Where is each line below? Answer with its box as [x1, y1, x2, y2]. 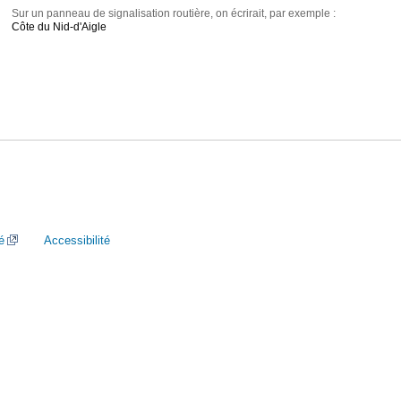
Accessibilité [44, 234, 110, 247]
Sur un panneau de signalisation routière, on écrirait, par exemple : [12, 7, 337, 21]
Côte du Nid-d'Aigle [12, 21, 107, 34]
